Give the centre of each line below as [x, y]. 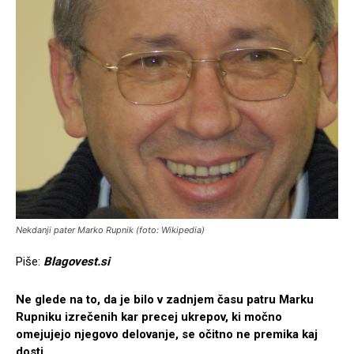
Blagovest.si [75, 262]
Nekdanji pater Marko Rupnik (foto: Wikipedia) [110, 230]
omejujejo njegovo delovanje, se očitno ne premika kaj [167, 335]
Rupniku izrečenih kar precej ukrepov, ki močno [149, 317]
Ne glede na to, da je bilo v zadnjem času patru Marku [165, 300]
